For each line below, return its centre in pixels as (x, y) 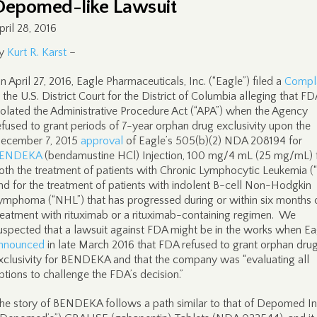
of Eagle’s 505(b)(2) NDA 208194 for (213, 141)
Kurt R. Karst (37, 52)
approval (102, 141)
